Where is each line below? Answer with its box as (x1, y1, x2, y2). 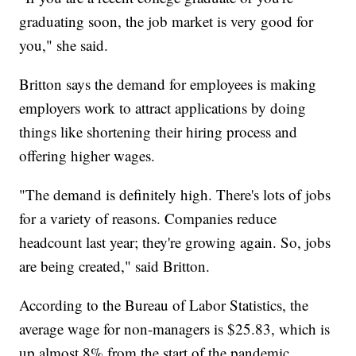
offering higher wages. (19, 145, 156, 165)
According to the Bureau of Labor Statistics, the (19, 294, 309, 315)
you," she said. (19, 34, 109, 55)
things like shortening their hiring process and (19, 121, 298, 141)
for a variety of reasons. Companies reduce (19, 207, 277, 228)
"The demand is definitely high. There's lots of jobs (19, 184, 331, 204)
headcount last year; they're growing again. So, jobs (19, 231, 331, 252)
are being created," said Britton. (19, 255, 211, 276)
